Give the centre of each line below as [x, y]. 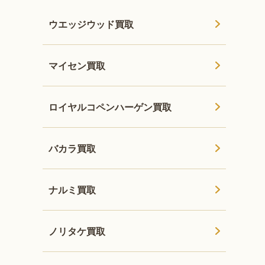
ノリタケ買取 [77, 231]
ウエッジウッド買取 [91, 24]
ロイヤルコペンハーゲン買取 [110, 106]
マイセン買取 [77, 65]
